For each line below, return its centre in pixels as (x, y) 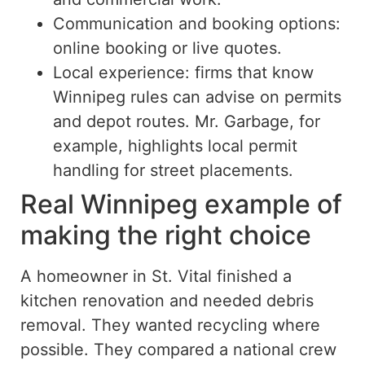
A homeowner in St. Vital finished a (156, 276)
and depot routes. (121, 121)
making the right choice (166, 235)
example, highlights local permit (175, 145)
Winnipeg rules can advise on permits (197, 97)
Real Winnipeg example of (181, 204)
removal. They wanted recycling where (170, 325)
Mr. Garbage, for (255, 121)
